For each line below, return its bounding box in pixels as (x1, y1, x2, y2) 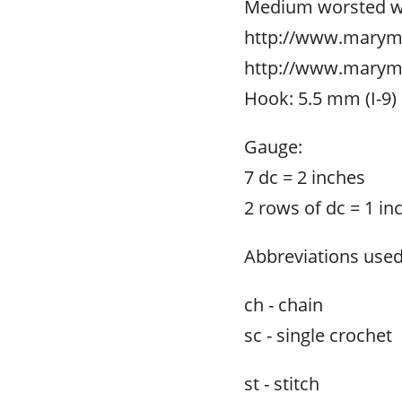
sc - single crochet (244, 323, 392, 347)
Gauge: (244, 135, 302, 159)
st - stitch (244, 371, 319, 396)
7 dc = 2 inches (244, 165, 365, 189)
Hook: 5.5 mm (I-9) (244, 86, 397, 110)
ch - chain (244, 293, 323, 317)
